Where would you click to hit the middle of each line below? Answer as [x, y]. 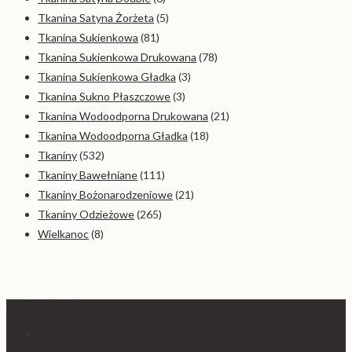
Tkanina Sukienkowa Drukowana [117, 57]
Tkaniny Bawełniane [88, 174]
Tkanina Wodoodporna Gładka [113, 135]
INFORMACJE [43, 304]
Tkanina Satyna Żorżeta [96, 17]
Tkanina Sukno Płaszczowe [104, 96]
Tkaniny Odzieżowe [86, 214]
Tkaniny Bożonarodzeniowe [105, 194]
